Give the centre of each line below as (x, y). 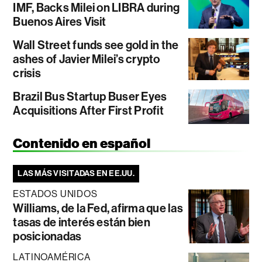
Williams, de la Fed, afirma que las (98, 208)
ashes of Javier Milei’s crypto (87, 59)
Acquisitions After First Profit (88, 111)
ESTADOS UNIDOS (55, 194)
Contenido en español (82, 143)
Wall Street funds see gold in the (96, 45)
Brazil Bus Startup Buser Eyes (90, 97)
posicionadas (47, 236)
